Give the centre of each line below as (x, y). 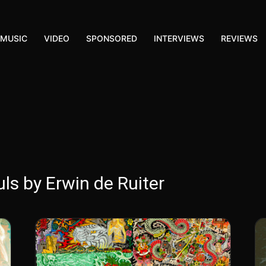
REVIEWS (240, 38)
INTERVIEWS (179, 38)
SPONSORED (112, 38)
